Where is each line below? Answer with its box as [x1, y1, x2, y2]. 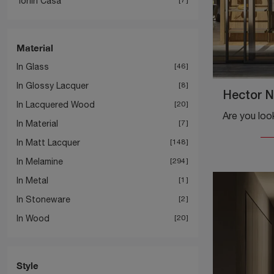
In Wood [17, 213, 50, 223]
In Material [17, 118, 58, 128]
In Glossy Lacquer [17, 80, 89, 91]
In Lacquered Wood [17, 99, 95, 109]
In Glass [17, 61, 49, 72]
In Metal [17, 175, 48, 185]
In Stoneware [17, 194, 70, 204]
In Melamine [17, 156, 63, 166]
